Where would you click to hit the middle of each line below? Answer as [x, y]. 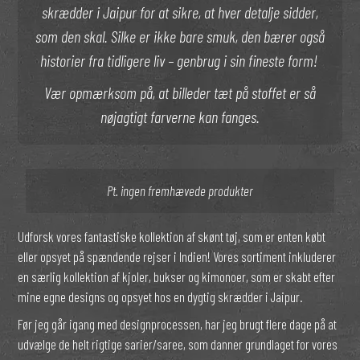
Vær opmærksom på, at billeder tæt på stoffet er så [180, 93]
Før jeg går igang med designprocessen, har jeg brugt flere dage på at [178, 323]
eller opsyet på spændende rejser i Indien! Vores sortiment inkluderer [177, 257]
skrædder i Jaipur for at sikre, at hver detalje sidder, [180, 12]
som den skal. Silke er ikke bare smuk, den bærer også [180, 36]
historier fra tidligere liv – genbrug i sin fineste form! [180, 60]
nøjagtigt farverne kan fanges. [180, 117]
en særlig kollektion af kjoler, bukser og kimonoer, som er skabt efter [177, 277]
